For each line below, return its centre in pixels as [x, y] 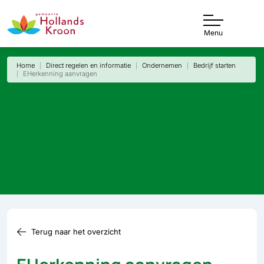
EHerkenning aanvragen [60, 74]
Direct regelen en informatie [88, 65]
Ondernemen [162, 65]
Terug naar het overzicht [76, 232]
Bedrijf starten [214, 65]
